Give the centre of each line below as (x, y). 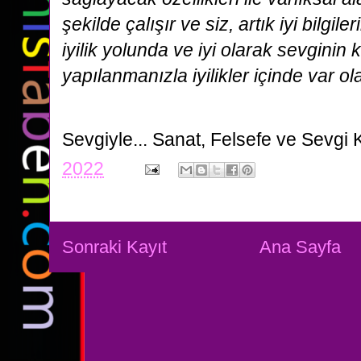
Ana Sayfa (301, 247)
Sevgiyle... (107, 139)
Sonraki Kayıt (114, 247)
